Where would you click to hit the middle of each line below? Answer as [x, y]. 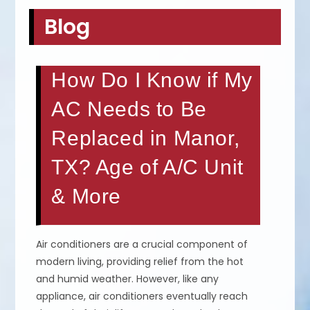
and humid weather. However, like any [128, 279]
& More [86, 197]
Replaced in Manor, [146, 138]
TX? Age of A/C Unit [147, 167]
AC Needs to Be [129, 109]
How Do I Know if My [152, 80]
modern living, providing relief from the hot [140, 262]
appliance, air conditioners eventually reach [142, 297]
